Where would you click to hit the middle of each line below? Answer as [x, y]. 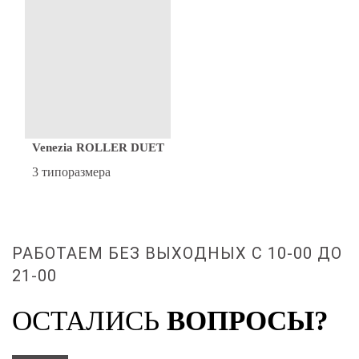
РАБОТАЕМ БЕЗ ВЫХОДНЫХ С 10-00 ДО [177, 254]
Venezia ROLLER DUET [98, 148]
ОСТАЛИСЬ [86, 321]
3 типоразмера [71, 172]
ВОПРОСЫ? [248, 321]
